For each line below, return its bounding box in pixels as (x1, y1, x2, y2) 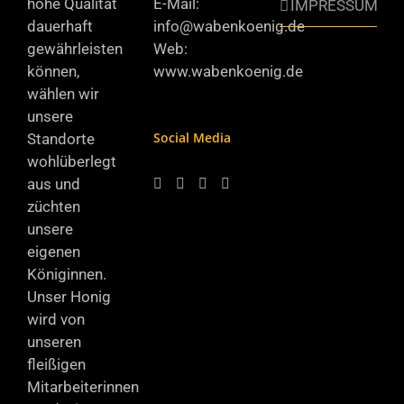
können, (27, 62, 79, 80)
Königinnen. (27, 265, 106, 283)
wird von (27, 310, 85, 328)
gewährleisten (27, 40, 123, 58)
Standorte (27, 130, 95, 148)
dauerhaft (27, 17, 93, 35)
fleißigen (27, 355, 86, 373)
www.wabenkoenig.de (152, 62, 303, 80)
